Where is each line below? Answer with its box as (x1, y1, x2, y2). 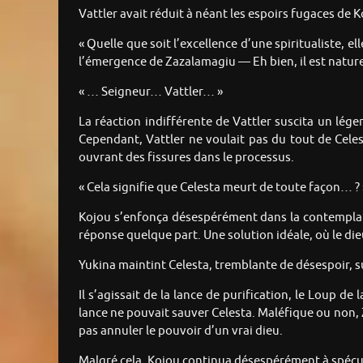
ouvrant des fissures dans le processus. (79, 150, 294, 166)
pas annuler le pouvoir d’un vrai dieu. (79, 323, 283, 340)
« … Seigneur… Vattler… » (79, 84, 223, 100)
